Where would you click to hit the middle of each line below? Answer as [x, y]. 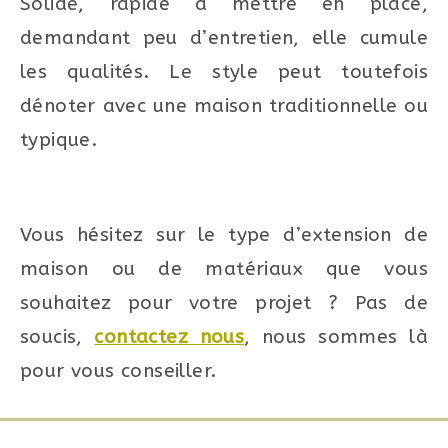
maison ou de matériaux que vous [224, 268]
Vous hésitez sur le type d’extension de [224, 234]
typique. [59, 139]
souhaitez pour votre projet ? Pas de [224, 302]
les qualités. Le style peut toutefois [224, 71]
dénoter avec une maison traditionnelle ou [224, 105]
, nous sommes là [336, 336]
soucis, [57, 336]
